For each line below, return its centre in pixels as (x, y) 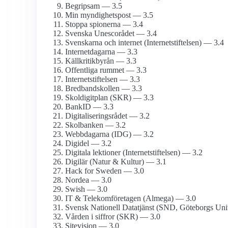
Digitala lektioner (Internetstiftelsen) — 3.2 (134, 153)
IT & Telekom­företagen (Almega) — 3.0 (131, 198)
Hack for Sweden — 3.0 (105, 171)
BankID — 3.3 (89, 107)
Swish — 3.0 (86, 189)
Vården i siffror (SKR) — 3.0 (113, 217)
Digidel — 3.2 (88, 144)
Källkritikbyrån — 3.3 (101, 61)
